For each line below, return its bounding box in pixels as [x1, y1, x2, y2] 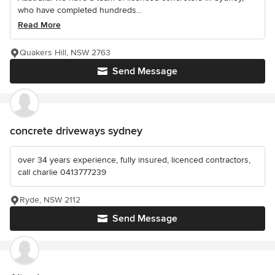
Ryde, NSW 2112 [20, 195, 80, 205]
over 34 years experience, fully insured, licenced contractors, [18, 155, 250, 165]
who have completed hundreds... [18, 5, 142, 15]
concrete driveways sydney [10, 124, 142, 137]
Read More [18, 20, 61, 30]
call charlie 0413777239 [18, 167, 106, 177]
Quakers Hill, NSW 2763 [20, 47, 110, 58]
